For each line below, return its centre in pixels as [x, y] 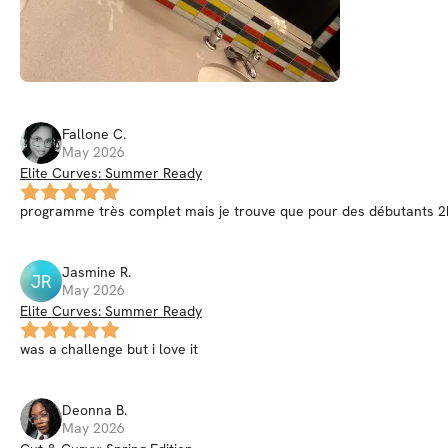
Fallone [85, 134]
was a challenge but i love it [109, 349]
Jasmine [89, 272]
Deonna [87, 410]
